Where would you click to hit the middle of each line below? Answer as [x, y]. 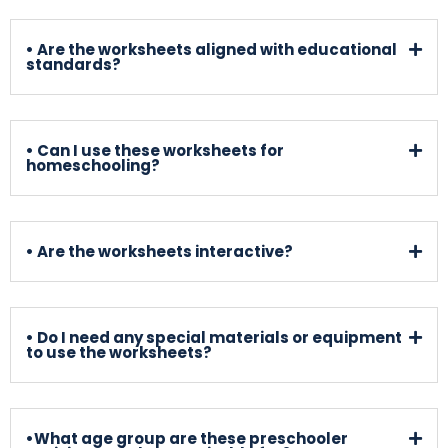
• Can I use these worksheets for [155, 150]
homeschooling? [93, 165]
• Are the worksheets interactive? [159, 251]
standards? [73, 64]
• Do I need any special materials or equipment [214, 337]
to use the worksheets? [119, 352]
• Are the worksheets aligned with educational [211, 49]
